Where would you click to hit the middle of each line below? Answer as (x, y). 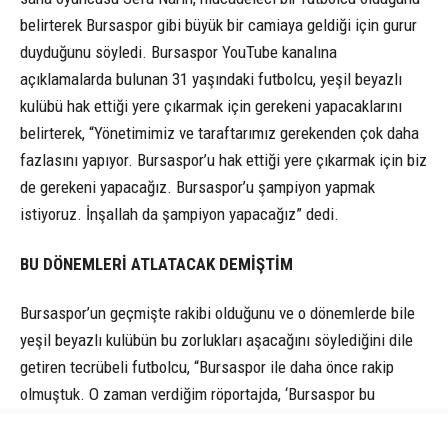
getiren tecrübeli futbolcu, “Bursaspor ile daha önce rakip (207, 366)
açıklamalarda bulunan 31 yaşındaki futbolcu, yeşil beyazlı (211, 79)
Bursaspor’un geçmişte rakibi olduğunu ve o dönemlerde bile (217, 312)
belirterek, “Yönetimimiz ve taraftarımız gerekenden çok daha (219, 133)
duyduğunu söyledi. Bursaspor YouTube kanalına (178, 52)
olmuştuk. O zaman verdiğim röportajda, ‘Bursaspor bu (197, 393)
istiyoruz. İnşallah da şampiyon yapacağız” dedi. (179, 214)
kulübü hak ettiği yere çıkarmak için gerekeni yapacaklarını (211, 106)
